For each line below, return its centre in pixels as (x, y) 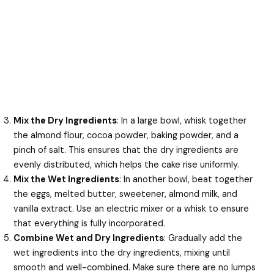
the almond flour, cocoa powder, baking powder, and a (126, 135)
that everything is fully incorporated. (90, 223)
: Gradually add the (203, 238)
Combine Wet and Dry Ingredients (89, 238)
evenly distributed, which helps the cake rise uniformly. (127, 165)
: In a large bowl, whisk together (182, 120)
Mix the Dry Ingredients (65, 120)
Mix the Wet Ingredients (67, 179)
